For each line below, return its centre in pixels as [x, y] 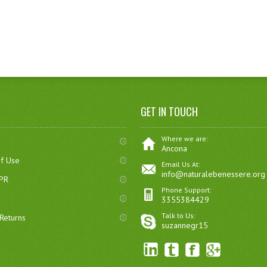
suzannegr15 [185, 225]
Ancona [175, 148]
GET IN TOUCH [170, 111]
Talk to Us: [179, 215]
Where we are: [185, 139]
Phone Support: [187, 190]
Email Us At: [181, 164]
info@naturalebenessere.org [214, 174]
